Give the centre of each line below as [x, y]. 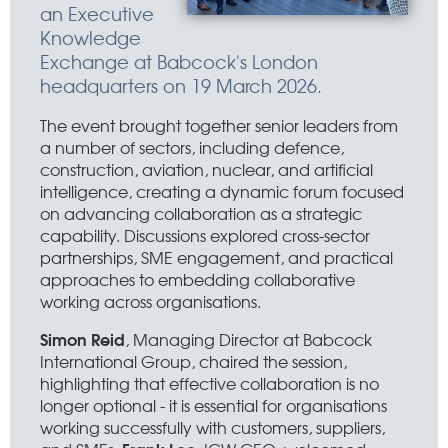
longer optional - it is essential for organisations [213, 405]
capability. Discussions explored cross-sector [205, 235]
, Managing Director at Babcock [248, 339]
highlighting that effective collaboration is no [209, 383]
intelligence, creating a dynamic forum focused [222, 191]
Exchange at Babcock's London [179, 61]
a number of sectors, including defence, [192, 147]
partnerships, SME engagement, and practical [216, 257]
